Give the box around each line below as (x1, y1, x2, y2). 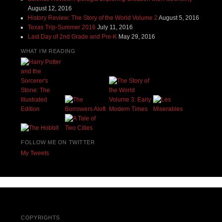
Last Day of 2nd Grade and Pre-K (27, 33, 117, 40)
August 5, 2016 (158, 14, 199, 21)
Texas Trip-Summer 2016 (27, 23, 96, 31)
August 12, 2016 (27, 4, 72, 12)
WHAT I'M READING (21, 48, 76, 54)
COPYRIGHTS (21, 215, 60, 221)
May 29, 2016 (118, 33, 155, 40)
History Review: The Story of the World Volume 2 (27, 14, 158, 21)
